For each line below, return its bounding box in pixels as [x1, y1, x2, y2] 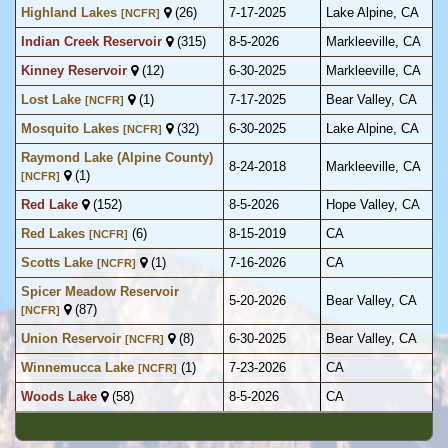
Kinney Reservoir [21, 63, 127, 79]
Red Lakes [21, 226, 85, 242]
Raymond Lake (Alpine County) [21, 150, 213, 166]
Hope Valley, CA [326, 197, 420, 213]
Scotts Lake [21, 255, 93, 271]
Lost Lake [21, 92, 81, 108]
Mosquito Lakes [21, 121, 119, 137]
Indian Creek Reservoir [21, 34, 162, 50]
